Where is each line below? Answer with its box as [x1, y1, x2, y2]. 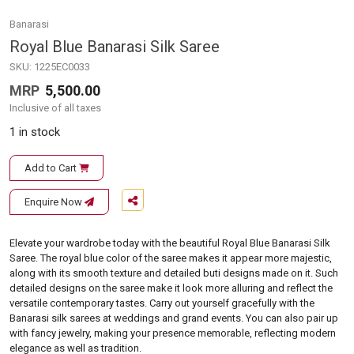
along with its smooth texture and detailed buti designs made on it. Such [9, 267, 338, 280]
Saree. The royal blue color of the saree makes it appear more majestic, [9, 252, 332, 265]
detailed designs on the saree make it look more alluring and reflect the [9, 282, 333, 295]
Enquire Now [24, 196, 85, 209]
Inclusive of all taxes [9, 102, 101, 115]
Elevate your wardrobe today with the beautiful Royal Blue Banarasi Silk [9, 237, 330, 250]
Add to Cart [24, 162, 77, 175]
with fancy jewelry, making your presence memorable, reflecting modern [9, 327, 336, 340]
